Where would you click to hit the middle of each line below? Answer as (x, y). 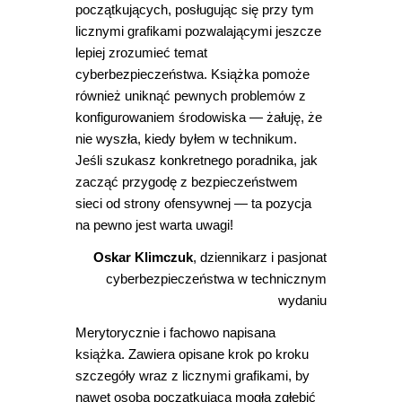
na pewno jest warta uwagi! (154, 225)
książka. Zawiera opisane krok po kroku (192, 354)
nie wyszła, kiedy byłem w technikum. (186, 139)
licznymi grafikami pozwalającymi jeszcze (198, 31)
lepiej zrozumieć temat (141, 53)
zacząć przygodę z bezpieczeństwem (187, 182)
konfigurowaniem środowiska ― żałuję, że (199, 118)
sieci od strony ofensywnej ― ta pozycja (193, 204)
